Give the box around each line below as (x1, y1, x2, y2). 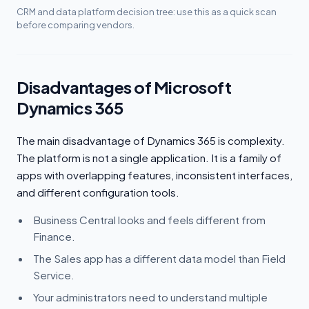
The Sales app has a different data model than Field (33, 251, 286, 265)
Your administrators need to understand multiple (33, 290, 268, 303)
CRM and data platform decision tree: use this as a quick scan (17, 6, 277, 17)
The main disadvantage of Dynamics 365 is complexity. (17, 133, 285, 147)
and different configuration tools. (17, 185, 179, 199)
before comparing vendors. (17, 19, 134, 30)
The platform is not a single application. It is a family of (17, 150, 281, 164)
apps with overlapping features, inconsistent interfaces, (17, 168, 292, 181)
